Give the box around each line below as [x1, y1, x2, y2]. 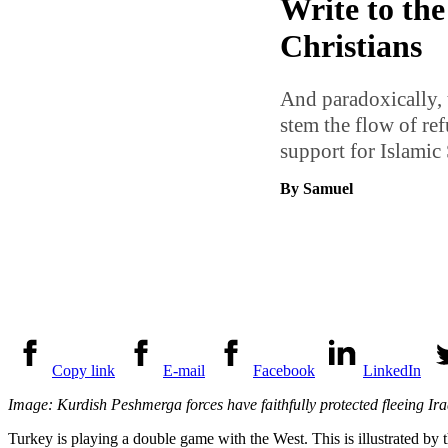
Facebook [253, 361, 315, 379]
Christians [279, 27, 422, 64]
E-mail [163, 361, 205, 379]
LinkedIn [363, 361, 421, 379]
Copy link [52, 361, 115, 379]
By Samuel [279, 180, 353, 198]
